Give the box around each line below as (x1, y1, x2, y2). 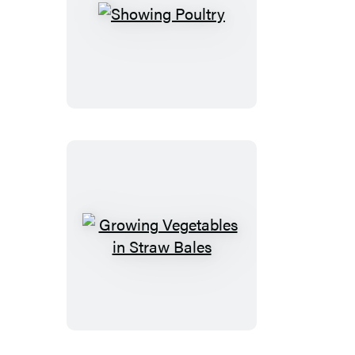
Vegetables (160, 255, 236, 279)
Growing (160, 233, 220, 257)
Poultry (160, 33, 211, 57)
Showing (160, 11, 221, 35)
